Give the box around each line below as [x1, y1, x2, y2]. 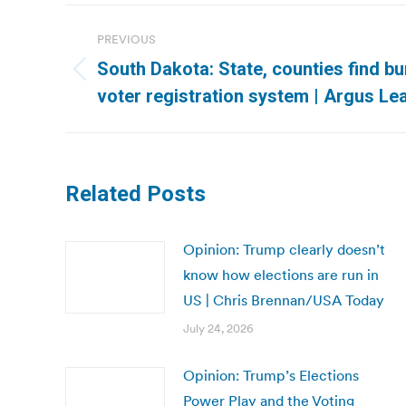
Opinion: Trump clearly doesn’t [183, 240, 385, 258]
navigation [64, 45, 211, 82]
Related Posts [65, 181, 206, 207]
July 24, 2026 [183, 321, 254, 336]
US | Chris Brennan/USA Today [183, 291, 384, 309]
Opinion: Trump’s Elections [183, 366, 359, 384]
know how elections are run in [183, 266, 379, 284]
